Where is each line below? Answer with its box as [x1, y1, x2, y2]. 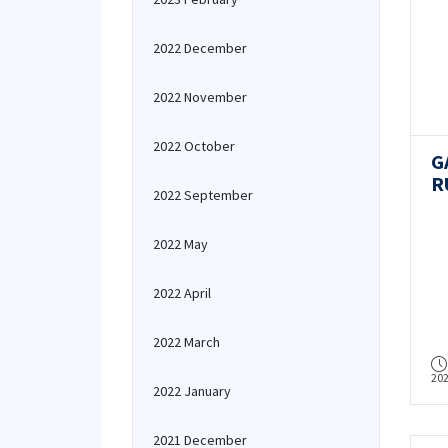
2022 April [153, 284, 211, 302]
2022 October [153, 137, 235, 155]
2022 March [153, 333, 220, 351]
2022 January [153, 382, 231, 400]
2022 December [153, 39, 247, 57]
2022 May [153, 235, 208, 253]
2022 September [153, 186, 253, 204]
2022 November [153, 88, 247, 106]
